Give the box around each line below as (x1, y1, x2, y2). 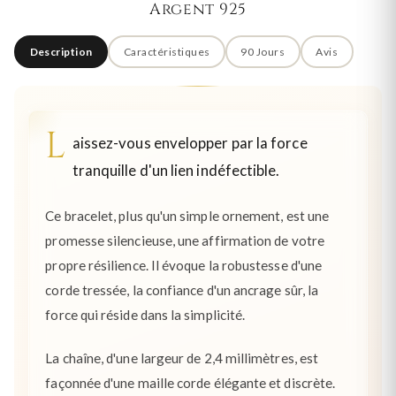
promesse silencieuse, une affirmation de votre (45, 232, 324, 248)
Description (29, 44, 93, 58)
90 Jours (240, 44, 286, 58)
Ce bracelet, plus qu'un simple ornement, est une (45, 207, 330, 224)
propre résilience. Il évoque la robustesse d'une (45, 256, 323, 273)
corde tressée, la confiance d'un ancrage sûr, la (45, 281, 319, 298)
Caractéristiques (123, 44, 210, 58)
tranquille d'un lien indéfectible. (72, 161, 280, 179)
